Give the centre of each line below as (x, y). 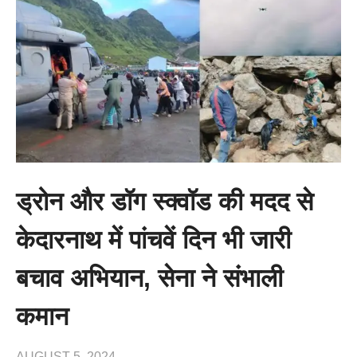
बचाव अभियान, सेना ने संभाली (149, 279)
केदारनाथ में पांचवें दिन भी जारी (153, 240)
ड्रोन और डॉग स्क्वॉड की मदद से (165, 202)
